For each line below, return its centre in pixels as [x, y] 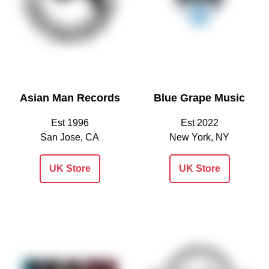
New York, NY [199, 137]
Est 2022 [199, 122]
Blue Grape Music [199, 98]
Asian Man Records [70, 98]
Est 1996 [70, 122]
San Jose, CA [70, 137]
